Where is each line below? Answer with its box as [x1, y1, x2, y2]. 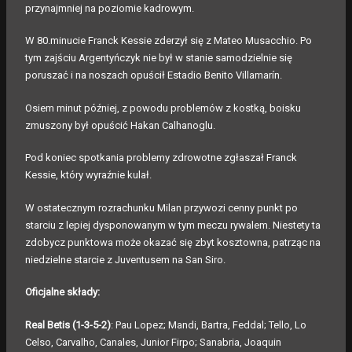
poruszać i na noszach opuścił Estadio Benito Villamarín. [25, 69, 284, 82]
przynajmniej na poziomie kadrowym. [25, 2, 194, 14]
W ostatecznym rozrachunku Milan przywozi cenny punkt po [25, 201, 298, 214]
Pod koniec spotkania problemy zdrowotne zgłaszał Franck [25, 152, 297, 164]
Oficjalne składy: [25, 286, 100, 299]
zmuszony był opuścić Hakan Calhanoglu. [25, 119, 218, 131]
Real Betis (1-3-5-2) [25, 318, 111, 331]
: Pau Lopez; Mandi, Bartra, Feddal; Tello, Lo [111, 318, 306, 331]
